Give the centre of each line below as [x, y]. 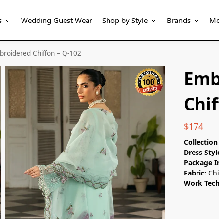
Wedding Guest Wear [56, 20]
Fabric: [195, 173]
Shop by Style [125, 20]
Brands [178, 20]
